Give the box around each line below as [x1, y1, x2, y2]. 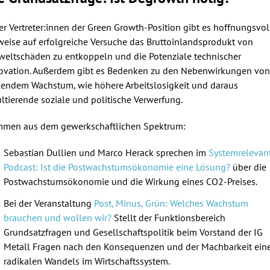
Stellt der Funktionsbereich [111, 211, 225, 224]
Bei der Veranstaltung [4, 196, 94, 209]
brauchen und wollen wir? [4, 211, 111, 224]
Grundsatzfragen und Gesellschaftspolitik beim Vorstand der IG [4, 225, 263, 238]
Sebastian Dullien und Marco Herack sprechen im [4, 146, 209, 159]
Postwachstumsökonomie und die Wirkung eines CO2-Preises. [4, 175, 262, 187]
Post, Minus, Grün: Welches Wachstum [94, 196, 248, 209]
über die [230, 160, 266, 173]
